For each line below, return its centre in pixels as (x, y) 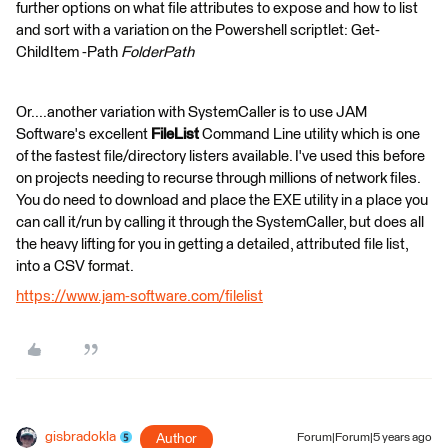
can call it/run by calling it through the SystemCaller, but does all (220, 222)
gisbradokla (80, 436)
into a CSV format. (75, 266)
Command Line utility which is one (311, 134)
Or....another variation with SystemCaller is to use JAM (191, 112)
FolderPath (157, 52)
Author (176, 438)
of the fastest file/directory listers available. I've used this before (220, 156)
